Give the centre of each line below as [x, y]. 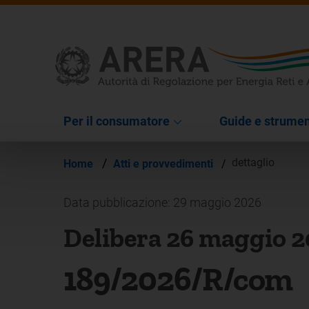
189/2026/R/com [178, 279]
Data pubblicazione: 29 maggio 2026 [162, 202]
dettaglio [253, 163]
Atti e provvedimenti [165, 163]
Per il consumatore [117, 121]
